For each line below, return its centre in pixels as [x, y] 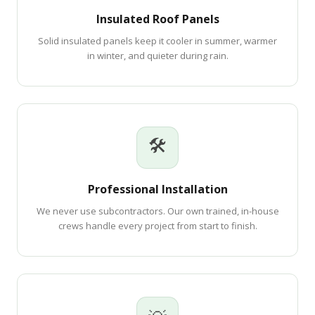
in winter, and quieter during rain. [157, 56]
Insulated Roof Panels [157, 19]
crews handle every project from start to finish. [157, 226]
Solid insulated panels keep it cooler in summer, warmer [157, 41]
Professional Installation [157, 189]
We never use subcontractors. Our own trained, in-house [157, 211]
